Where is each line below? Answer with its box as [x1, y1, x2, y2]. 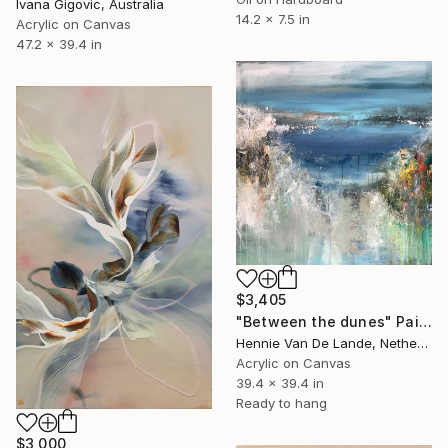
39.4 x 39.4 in [236, 374, 324, 391]
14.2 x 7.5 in [236, 10, 310, 27]
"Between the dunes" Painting [418, 312, 432, 330]
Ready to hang [236, 394, 327, 411]
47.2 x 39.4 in [16, 35, 102, 52]
